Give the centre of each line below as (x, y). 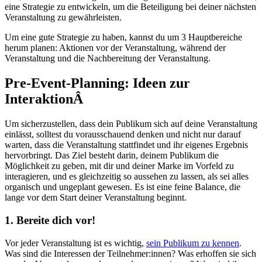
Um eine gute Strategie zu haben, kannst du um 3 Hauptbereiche (123, 37)
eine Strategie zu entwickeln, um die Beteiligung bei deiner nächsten (130, 7)
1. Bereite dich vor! (50, 220)
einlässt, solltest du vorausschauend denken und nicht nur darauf (123, 135)
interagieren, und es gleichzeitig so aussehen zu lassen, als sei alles (127, 177)
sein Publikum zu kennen (193, 243)
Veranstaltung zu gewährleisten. (63, 18)
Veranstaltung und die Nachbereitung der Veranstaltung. (108, 58)
